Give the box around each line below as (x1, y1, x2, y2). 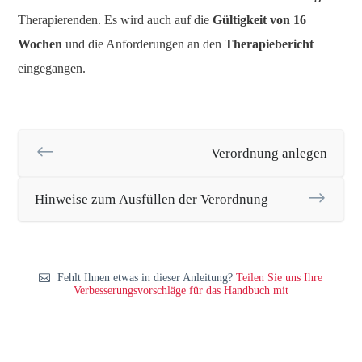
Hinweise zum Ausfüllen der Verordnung (35, 191, 268, 207)
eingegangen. (18, 61, 86, 75)
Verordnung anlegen (210, 145, 327, 161)
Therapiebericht (225, 36, 314, 51)
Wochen (18, 36, 62, 51)
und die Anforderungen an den (62, 36, 225, 51)
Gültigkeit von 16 (213, 12, 306, 27)
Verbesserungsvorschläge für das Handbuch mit (73, 284, 288, 297)
